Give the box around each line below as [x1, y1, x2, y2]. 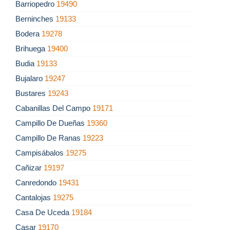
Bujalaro [15, 74, 45, 83]
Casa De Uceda [15, 208, 71, 217]
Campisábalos [15, 148, 66, 158]
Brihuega [15, 44, 47, 53]
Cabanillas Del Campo [15, 104, 92, 113]
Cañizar [15, 163, 44, 172]
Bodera [15, 29, 42, 39]
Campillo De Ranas [15, 133, 83, 143]
